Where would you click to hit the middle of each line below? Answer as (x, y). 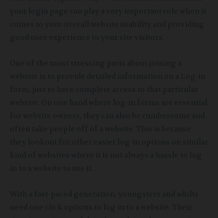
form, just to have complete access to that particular (104, 90)
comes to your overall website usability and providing (107, 25)
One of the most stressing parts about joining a (96, 64)
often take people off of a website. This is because (100, 129)
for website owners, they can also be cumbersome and (107, 116)
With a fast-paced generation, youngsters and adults (104, 194)
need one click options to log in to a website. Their (101, 208)
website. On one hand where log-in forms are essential (109, 103)
